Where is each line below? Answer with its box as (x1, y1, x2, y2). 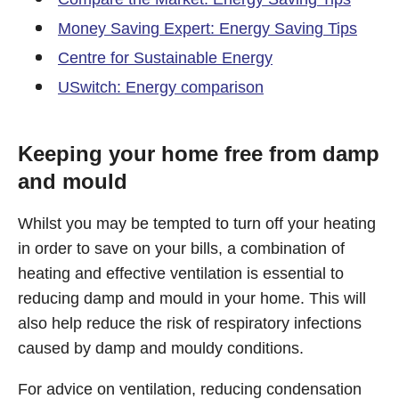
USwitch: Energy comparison (58, 78, 264, 96)
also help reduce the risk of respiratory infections (18, 314, 362, 332)
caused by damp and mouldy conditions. (18, 339, 304, 357)
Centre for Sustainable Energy (58, 49, 273, 67)
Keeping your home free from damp (18, 142, 379, 166)
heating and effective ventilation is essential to (18, 265, 344, 282)
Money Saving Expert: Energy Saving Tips (58, 20, 357, 37)
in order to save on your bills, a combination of (18, 240, 345, 257)
